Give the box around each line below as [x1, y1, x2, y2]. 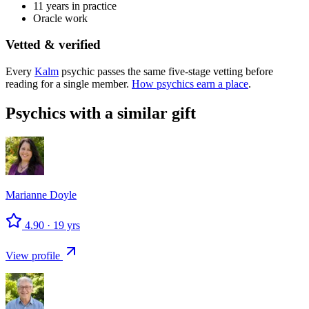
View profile [6, 249, 63, 261]
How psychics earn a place [132, 78, 248, 90]
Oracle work [33, 12, 88, 24]
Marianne [6, 188, 47, 201]
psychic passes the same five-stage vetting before [59, 66, 273, 77]
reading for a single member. [6, 78, 129, 90]
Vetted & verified [6, 37, 101, 52]
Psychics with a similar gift [6, 103, 196, 122]
